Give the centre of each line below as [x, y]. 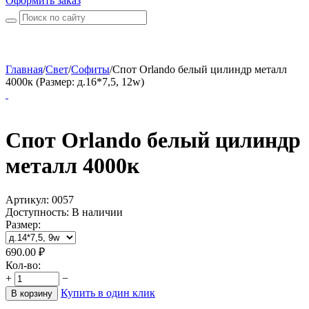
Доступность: [37, 212]
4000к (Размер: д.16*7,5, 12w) [75, 82]
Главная [24, 69]
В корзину [32, 293]
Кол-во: [23, 265]
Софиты [90, 69]
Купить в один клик [108, 292]
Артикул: [27, 199]
